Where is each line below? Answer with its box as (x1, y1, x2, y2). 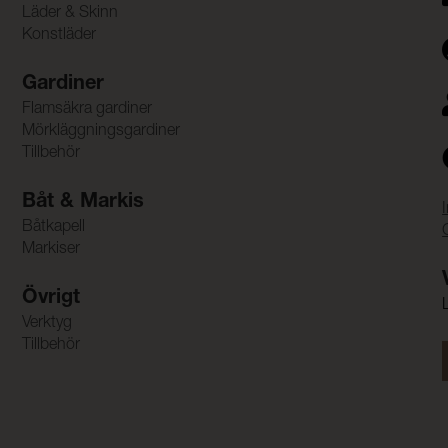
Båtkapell (21, 219, 85, 236)
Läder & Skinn (21, 5, 118, 22)
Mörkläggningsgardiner (21, 123, 180, 140)
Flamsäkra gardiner (21, 101, 152, 118)
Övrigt (21, 288, 80, 309)
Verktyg (21, 315, 72, 332)
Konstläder (21, 27, 96, 44)
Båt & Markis (21, 192, 144, 213)
